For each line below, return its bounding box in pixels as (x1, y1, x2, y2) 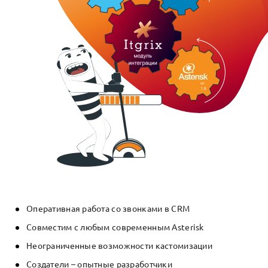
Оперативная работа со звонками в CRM (26, 204, 190, 214)
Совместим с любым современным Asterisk (26, 223, 204, 233)
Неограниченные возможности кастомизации (26, 241, 212, 251)
